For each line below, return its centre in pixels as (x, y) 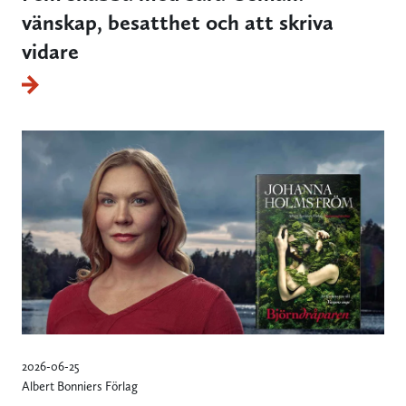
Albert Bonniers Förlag (80, 386)
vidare (50, 51)
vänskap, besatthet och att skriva (178, 22)
